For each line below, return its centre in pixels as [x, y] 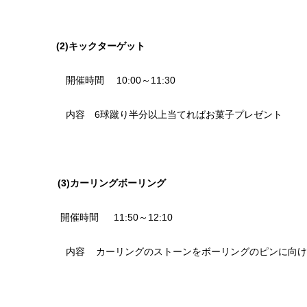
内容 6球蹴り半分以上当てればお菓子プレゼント [174, 114]
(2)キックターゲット [86, 46]
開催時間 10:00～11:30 [121, 80]
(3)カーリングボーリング [103, 183]
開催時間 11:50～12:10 [111, 217]
